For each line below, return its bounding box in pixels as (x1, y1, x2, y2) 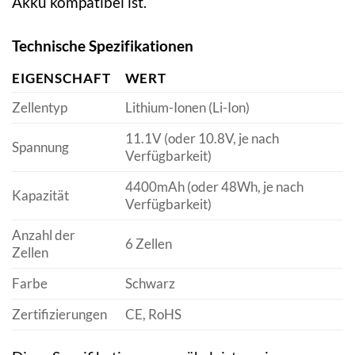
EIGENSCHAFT (12, 70, 111, 87)
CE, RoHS (124, 306, 181, 323)
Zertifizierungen (12, 306, 107, 323)
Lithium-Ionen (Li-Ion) (124, 99, 250, 116)
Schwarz (124, 275, 175, 292)
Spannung (12, 139, 69, 156)
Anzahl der (12, 227, 75, 244)
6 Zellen (124, 235, 172, 253)
